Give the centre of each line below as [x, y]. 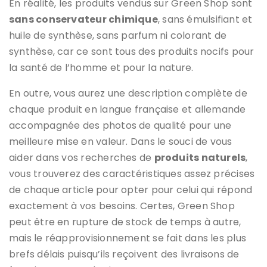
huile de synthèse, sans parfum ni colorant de [118, 35]
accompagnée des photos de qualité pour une [120, 125]
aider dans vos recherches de [82, 157]
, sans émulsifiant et [205, 19]
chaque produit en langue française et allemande [128, 109]
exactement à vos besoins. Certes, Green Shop [122, 206]
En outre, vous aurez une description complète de [128, 93]
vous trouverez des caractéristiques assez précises [132, 173]
